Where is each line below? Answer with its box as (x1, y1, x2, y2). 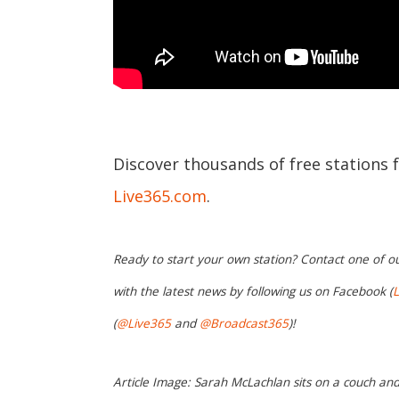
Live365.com (113, 184, 207, 207)
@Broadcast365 (199, 315, 289, 332)
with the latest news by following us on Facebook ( (113, 283, 393, 300)
